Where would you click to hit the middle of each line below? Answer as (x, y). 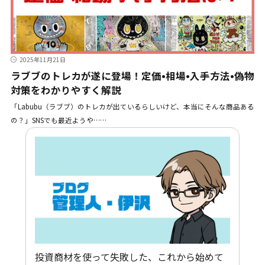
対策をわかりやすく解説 (66, 90)
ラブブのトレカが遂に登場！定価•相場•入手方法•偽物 (132, 76)
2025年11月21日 (42, 60)
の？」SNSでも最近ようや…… (58, 120)
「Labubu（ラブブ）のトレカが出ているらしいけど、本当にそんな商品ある (132, 107)
